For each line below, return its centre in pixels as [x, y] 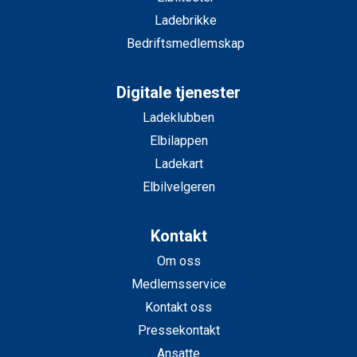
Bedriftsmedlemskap [185, 44]
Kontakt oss [178, 308]
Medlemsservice [178, 284]
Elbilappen [178, 141]
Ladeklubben [178, 118]
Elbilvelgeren [178, 187]
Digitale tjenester [178, 93]
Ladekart [178, 164]
